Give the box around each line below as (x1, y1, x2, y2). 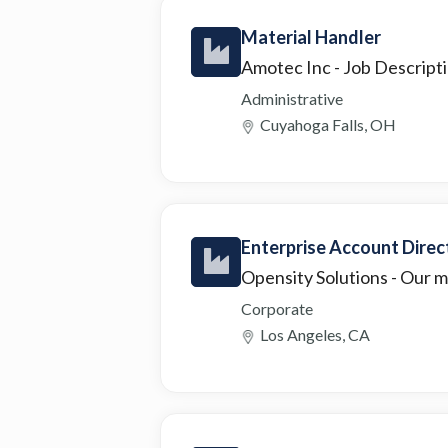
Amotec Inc (241, 55, 334, 78)
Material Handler (241, 25, 381, 48)
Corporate (241, 298, 313, 318)
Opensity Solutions (241, 265, 391, 288)
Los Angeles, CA (260, 324, 370, 344)
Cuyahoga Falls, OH (260, 114, 396, 134)
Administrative (241, 88, 343, 108)
